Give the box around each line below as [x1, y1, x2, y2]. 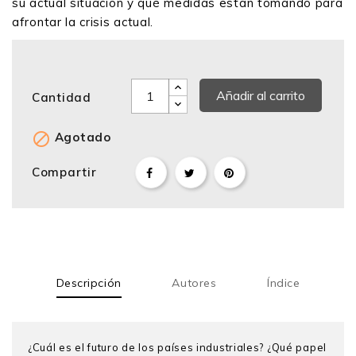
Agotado [51, 130, 111, 145]
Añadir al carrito [216, 87, 305, 104]
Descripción [56, 275, 122, 290]
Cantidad [32, 90, 91, 106]
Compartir [32, 164, 97, 180]
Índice [267, 275, 300, 290]
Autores [172, 275, 217, 290]
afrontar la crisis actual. [12, 14, 154, 30]
